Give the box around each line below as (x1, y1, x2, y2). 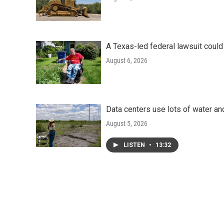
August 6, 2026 (106, 56, 147, 64)
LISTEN (123, 141, 146, 148)
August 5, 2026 (106, 119, 147, 127)
